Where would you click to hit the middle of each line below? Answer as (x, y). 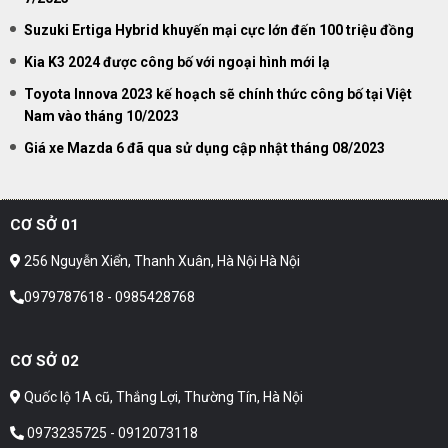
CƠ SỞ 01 (44, 224)
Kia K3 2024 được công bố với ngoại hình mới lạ (177, 61)
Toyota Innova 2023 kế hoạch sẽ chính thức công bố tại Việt (218, 93)
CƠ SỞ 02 (44, 360)
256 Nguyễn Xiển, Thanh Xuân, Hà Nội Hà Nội (160, 260)
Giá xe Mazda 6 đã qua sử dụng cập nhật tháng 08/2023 (204, 147)
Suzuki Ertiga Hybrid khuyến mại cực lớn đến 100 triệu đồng (219, 29)
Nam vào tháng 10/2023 (101, 115)
